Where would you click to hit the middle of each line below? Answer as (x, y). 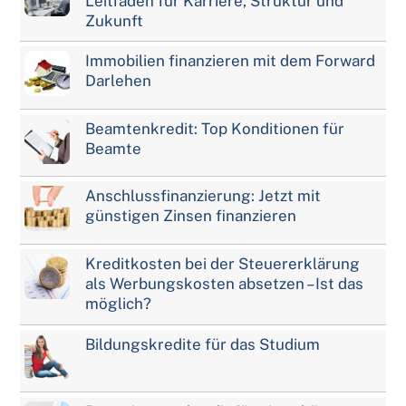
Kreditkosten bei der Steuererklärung (223, 263)
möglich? (119, 303)
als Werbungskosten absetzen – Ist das (225, 283)
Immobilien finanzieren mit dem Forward (231, 61)
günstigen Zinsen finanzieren (191, 216)
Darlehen (119, 81)
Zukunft (115, 20)
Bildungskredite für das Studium (203, 344)
